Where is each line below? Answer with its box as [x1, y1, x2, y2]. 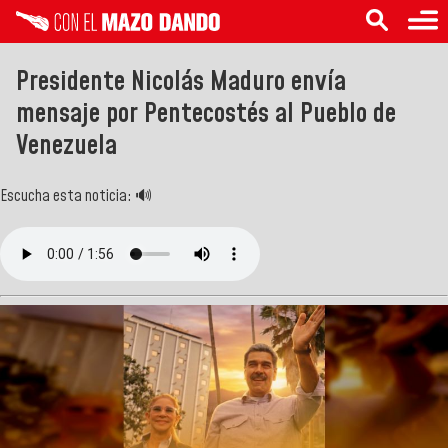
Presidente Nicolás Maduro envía [16, 62, 346, 101]
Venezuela [16, 126, 117, 165]
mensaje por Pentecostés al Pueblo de [16, 94, 396, 133]
